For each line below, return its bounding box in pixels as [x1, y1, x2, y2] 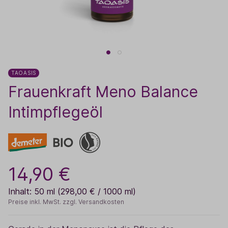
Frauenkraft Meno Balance [8, 82, 198, 101]
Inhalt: [8, 186, 34, 196]
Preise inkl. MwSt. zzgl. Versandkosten [8, 198, 124, 206]
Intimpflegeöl [8, 103, 103, 121]
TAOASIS [11, 70, 36, 76]
